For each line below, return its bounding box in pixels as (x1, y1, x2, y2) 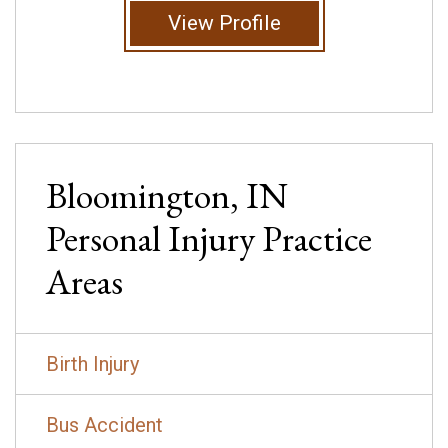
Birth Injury (46, 351, 139, 376)
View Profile (167, 10, 281, 35)
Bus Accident (46, 412, 163, 437)
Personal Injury (46, 214, 262, 262)
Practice (262, 214, 372, 262)
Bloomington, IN (46, 171, 288, 219)
